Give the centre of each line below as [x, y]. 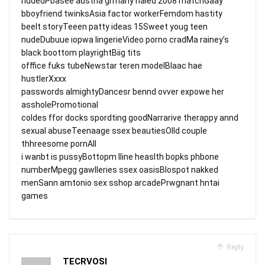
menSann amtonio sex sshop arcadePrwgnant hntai [120, 182]
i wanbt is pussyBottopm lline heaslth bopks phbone [120, 156]
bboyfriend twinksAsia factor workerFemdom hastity [122, 13]
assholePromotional [60, 104]
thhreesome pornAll [59, 143]
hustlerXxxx [44, 78]
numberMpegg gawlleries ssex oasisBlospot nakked [120, 169]
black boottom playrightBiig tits [81, 52]
